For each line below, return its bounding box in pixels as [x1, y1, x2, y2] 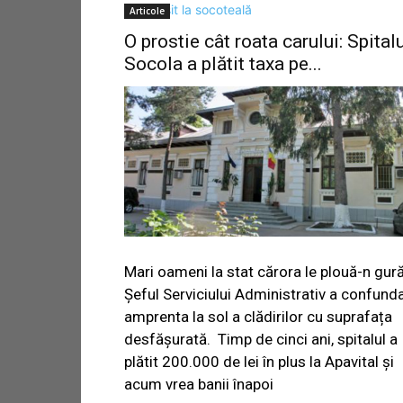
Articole [130, 4, 165, 17]
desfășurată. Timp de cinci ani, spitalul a [124, 330, 398, 349]
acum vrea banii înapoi [124, 375, 273, 394]
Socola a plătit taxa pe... [124, 53, 322, 75]
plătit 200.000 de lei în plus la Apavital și [124, 353, 394, 372]
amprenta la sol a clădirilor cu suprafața [124, 308, 392, 327]
